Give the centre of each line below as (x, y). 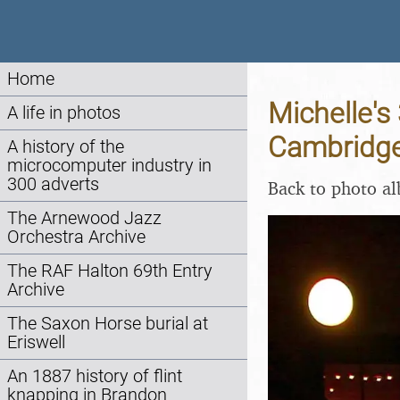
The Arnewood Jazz (84, 218)
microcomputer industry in (109, 166)
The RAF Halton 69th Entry (110, 271)
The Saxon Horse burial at (108, 324)
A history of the (66, 147)
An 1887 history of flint (95, 376)
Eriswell (36, 342)
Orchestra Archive (76, 237)
